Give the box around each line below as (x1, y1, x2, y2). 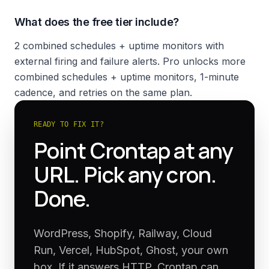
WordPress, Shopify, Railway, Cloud (34, 227, 212, 240)
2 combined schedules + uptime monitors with (14, 40, 224, 52)
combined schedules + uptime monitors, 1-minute (14, 71, 239, 83)
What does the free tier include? (14, 16, 179, 28)
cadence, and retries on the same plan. (14, 86, 192, 98)
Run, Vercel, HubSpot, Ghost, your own (34, 244, 228, 256)
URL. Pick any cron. (34, 160, 216, 189)
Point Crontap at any (34, 136, 234, 165)
